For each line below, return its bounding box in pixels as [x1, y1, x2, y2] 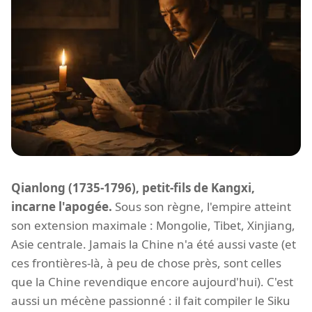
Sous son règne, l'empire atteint [112, 198, 291, 214]
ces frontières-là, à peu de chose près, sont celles [11, 254, 281, 271]
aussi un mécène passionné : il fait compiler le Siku [11, 292, 290, 309]
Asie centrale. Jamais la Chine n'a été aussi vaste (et [11, 235, 296, 252]
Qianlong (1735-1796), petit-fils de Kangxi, [11, 179, 255, 196]
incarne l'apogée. [11, 198, 112, 214]
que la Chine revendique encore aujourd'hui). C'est [11, 273, 293, 290]
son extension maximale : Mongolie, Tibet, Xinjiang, [11, 217, 295, 233]
